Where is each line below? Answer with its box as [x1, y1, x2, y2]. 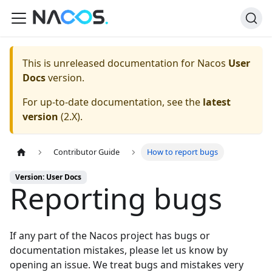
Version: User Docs [15, 172, 81, 183]
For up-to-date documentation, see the [22, 95, 203, 109]
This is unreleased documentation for [22, 56, 197, 70]
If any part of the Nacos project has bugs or [10, 229, 210, 243]
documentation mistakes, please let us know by [10, 243, 228, 257]
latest [203, 95, 231, 109]
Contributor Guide [53, 146, 120, 158]
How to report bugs [146, 146, 218, 158]
